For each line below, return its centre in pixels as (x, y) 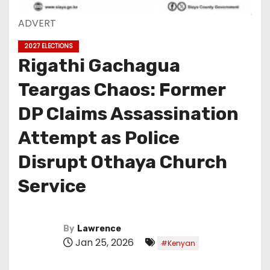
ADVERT (37, 23)
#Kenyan (178, 243)
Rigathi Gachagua (99, 66)
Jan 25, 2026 (105, 242)
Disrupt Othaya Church (123, 162)
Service (52, 186)
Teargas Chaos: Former (122, 90)
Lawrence (99, 228)
